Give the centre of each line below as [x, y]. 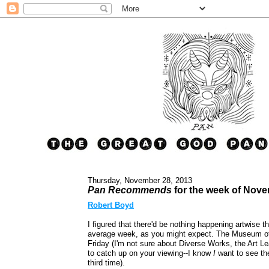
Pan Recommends [130, 189]
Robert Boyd [111, 205]
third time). [107, 263]
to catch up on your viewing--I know [151, 253]
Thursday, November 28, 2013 [140, 180]
